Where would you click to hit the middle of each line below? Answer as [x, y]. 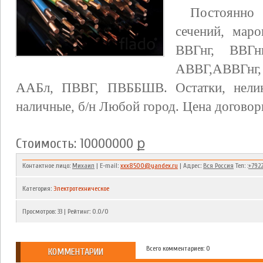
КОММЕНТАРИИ [76, 252]
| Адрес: [190, 166]
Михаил [83, 166]
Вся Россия [218, 166]
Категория [36, 188]
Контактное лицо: [47, 166]
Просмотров [38, 211]
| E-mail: [107, 166]
